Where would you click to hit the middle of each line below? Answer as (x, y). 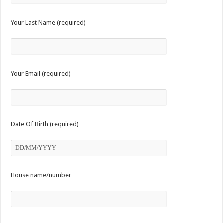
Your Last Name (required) (49, 23)
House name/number (41, 175)
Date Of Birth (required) (45, 124)
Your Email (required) (41, 73)
